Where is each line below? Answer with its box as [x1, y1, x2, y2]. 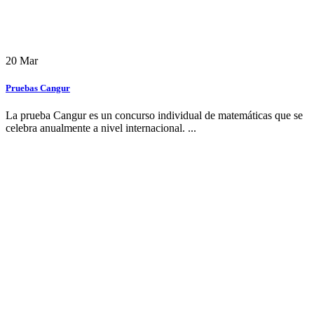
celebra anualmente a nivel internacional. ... [6, 122, 196, 135]
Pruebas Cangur [6, 82, 70, 93]
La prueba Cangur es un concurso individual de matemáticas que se [6, 109, 303, 122]
